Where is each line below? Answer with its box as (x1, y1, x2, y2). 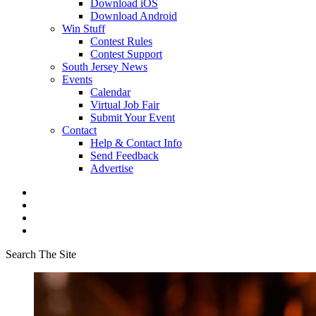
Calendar (90, 86, 130, 98)
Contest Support (90, 48, 162, 60)
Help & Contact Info (90, 137, 182, 149)
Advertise (90, 162, 133, 174)
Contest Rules (90, 35, 152, 47)
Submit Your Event (90, 111, 175, 123)
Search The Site (6, 248, 76, 260)
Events (62, 73, 92, 85)
